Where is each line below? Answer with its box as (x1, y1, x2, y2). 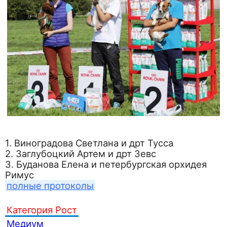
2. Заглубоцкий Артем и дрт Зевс (5, 148, 156, 160)
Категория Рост (7, 204, 77, 216)
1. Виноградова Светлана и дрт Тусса (5, 137, 173, 149)
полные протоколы (7, 180, 94, 192)
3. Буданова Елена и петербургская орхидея (5, 159, 207, 170)
